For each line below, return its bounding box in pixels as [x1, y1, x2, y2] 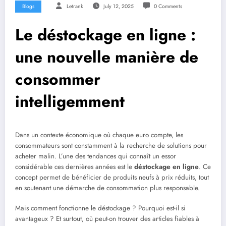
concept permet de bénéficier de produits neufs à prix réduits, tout [15, 172, 209, 182]
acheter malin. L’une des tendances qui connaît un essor [15, 151, 176, 161]
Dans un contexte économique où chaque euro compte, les [15, 130, 183, 140]
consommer [15, 67, 100, 91]
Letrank [67, 2, 83, 10]
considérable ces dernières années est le [15, 161, 134, 172]
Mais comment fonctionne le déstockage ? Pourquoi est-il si [15, 203, 186, 213]
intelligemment [15, 89, 125, 113]
